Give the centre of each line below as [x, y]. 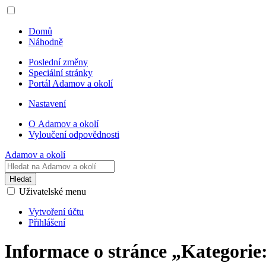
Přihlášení [47, 222]
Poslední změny [58, 62]
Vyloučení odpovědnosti [74, 134]
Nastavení [47, 104]
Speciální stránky [61, 73]
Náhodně [46, 42]
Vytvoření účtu [56, 212]
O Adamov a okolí [64, 124]
